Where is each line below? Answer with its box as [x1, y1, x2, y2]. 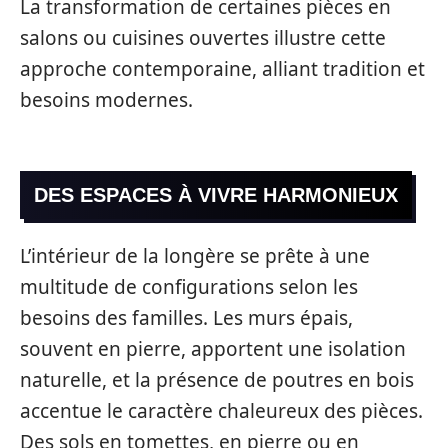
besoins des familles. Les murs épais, [20, 305, 353, 331]
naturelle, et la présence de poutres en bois [20, 367, 414, 393]
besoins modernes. [20, 87, 193, 113]
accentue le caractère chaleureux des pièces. [20, 398, 423, 424]
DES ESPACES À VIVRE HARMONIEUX [34, 183, 398, 206]
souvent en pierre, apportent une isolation [20, 336, 406, 362]
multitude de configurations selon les [20, 274, 358, 300]
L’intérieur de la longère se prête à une [20, 243, 370, 269]
